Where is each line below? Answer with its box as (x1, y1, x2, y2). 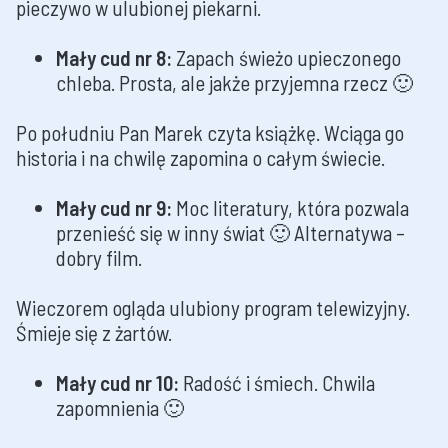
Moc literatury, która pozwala (172, 195, 409, 221)
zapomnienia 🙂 (56, 395, 184, 421)
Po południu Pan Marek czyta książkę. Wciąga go (16, 120, 404, 146)
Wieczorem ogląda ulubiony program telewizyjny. (16, 295, 410, 321)
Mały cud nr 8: (56, 45, 172, 71)
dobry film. (56, 245, 142, 271)
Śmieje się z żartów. (16, 320, 172, 346)
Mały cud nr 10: (56, 370, 179, 396)
